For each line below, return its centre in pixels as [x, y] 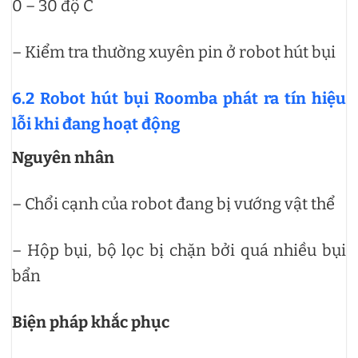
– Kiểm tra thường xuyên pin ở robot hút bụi [174, 52]
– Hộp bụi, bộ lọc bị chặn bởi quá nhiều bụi [179, 250]
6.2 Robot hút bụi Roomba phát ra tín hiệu [179, 98]
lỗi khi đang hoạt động [96, 123]
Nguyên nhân [63, 157]
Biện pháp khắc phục [91, 322]
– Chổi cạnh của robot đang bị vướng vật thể [173, 203]
